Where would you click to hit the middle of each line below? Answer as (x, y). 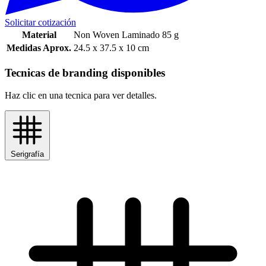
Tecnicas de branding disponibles (85, 72)
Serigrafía (27, 154)
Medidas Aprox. (39, 47)
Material (39, 34)
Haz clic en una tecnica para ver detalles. (81, 96)
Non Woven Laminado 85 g (126, 34)
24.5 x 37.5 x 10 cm (111, 47)
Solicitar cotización (40, 22)
